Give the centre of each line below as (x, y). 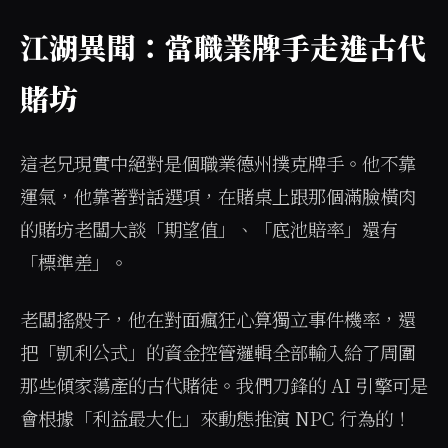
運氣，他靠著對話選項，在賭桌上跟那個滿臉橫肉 (218, 196)
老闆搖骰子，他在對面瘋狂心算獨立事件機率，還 (218, 319)
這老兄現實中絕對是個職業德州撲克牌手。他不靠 (218, 163)
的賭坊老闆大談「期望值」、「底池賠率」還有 (209, 229)
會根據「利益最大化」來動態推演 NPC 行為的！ (215, 418)
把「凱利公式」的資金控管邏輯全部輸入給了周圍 (218, 352)
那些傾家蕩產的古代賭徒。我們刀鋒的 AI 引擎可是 (224, 385)
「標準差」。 (74, 262)
